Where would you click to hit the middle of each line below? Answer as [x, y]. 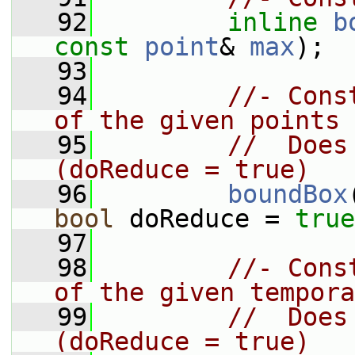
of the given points [197, 120]
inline [273, 22]
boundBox [288, 194]
